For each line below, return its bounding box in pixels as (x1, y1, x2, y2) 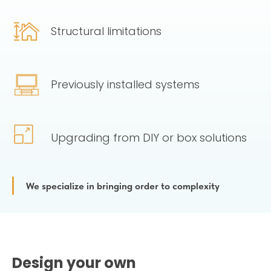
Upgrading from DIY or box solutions (51, 130, 247, 146)
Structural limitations (51, 24, 162, 39)
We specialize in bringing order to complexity (26, 180, 220, 192)
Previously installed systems (51, 77, 200, 93)
